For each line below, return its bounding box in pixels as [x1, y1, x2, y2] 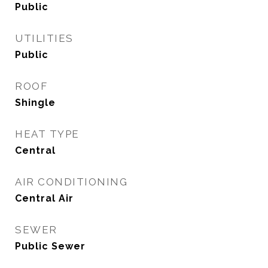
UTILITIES [15, 32, 74, 44]
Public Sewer [15, 240, 86, 252]
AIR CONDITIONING [15, 176, 127, 188]
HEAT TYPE [15, 128, 80, 140]
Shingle [15, 97, 56, 108]
